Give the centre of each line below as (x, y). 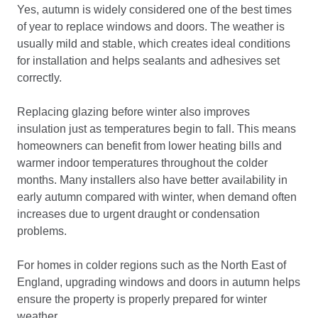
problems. (42, 231)
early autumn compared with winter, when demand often (157, 197)
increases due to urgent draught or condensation (138, 214)
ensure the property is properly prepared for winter (142, 299)
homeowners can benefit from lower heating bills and (149, 146)
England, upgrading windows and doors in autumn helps (159, 282)
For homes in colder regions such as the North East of (152, 265)
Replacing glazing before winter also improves (133, 112)
